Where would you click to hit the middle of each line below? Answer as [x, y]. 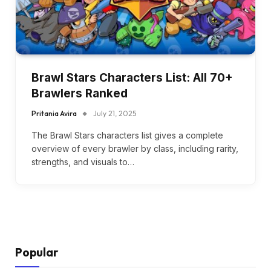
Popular [37, 252]
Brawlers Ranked [80, 93]
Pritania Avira [54, 113]
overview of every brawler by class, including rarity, [135, 148]
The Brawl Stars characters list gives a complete [127, 135]
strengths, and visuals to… [83, 162]
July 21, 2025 [115, 113]
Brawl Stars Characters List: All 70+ [132, 77]
